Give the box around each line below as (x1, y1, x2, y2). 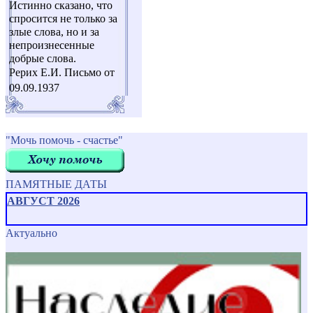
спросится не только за (9, 13, 117, 25)
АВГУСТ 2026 (7, 195, 80, 208)
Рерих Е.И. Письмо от (9, 66, 115, 79)
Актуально (6, 227, 57, 240)
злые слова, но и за (9, 26, 99, 38)
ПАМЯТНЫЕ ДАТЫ (6, 178, 107, 191)
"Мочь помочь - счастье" (6, 134, 123, 147)
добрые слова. (9, 52, 76, 65)
